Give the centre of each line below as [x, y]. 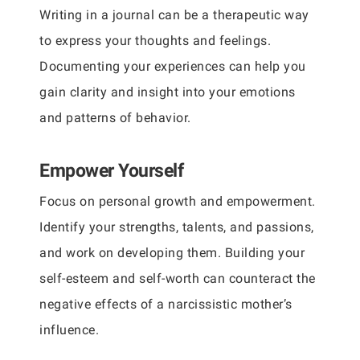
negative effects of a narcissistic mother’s [166, 304]
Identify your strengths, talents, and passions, [177, 227]
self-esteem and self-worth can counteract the [178, 278]
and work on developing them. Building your [172, 253]
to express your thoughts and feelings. [155, 41]
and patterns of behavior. [115, 118]
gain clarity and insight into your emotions [168, 92]
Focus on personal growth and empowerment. [178, 201]
